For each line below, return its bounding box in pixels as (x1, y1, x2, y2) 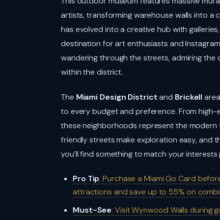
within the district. (61, 66, 123, 77)
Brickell (175, 92, 203, 103)
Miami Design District (76, 92, 158, 103)
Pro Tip (73, 173, 100, 184)
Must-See (73, 205, 112, 216)
